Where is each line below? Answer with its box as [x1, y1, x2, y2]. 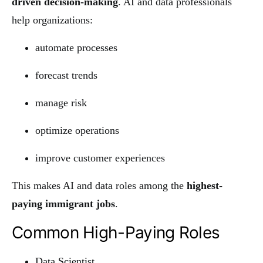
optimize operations [35, 124, 119, 136]
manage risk [35, 96, 87, 109]
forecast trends [35, 69, 97, 81]
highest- [187, 179, 222, 191]
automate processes [35, 41, 117, 53]
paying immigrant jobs [12, 197, 115, 210]
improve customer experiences [35, 151, 165, 164]
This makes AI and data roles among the [12, 179, 187, 191]
